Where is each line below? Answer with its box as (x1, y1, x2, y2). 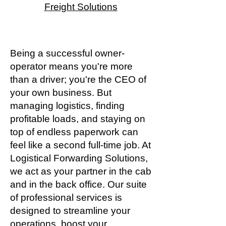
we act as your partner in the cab (10, 166, 151, 177)
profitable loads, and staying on (10, 114, 145, 124)
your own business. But (10, 87, 111, 98)
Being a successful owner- (10, 48, 125, 59)
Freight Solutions (44, 2, 118, 12)
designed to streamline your (10, 205, 130, 216)
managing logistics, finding (10, 100, 125, 111)
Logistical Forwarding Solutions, (10, 153, 148, 163)
